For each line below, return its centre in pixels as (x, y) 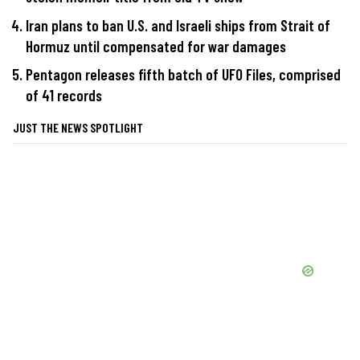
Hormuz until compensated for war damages (156, 46)
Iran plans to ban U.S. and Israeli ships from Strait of (178, 25)
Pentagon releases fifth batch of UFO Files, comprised (183, 75)
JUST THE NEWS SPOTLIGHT (78, 128)
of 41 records (64, 96)
